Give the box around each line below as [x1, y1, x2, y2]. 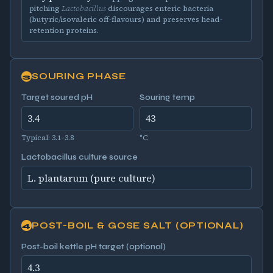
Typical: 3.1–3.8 [21, 132, 74, 143]
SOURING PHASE [32, 71, 126, 82]
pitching [29, 3, 62, 14]
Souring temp [139, 93, 195, 103]
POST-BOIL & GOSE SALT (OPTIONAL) [32, 219, 244, 231]
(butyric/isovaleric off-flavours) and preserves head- [29, 14, 222, 25]
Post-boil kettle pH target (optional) [21, 241, 166, 252]
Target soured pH [21, 93, 93, 103]
